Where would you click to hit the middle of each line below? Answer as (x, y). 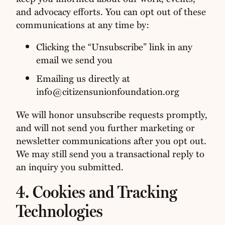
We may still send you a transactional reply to (110, 153)
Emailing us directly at (83, 78)
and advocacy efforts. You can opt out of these (111, 11)
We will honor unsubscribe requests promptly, (111, 114)
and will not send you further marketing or (105, 127)
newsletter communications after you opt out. (111, 140)
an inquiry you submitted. (70, 166)
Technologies (59, 211)
